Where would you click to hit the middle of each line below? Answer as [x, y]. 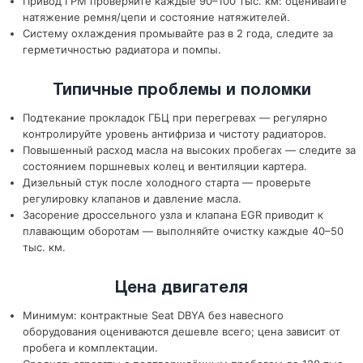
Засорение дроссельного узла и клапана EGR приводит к [173, 215]
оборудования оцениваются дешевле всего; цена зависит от [181, 331]
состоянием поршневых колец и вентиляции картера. [165, 166]
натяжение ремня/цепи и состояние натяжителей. [156, 17]
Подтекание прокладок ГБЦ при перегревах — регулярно [175, 117]
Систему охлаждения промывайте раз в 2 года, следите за [178, 33]
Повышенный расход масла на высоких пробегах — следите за [189, 150]
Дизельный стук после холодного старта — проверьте [167, 182]
